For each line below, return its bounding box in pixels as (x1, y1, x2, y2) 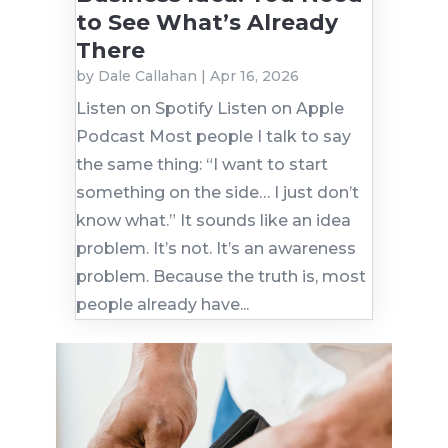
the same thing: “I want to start (75, 155, 328, 175)
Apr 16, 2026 (209, 67, 299, 86)
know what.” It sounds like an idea (75, 211, 351, 231)
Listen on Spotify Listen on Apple (75, 99, 344, 119)
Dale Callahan (97, 67, 197, 86)
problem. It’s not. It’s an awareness (75, 239, 356, 259)
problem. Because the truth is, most (75, 267, 366, 287)
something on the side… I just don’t (75, 183, 359, 203)
